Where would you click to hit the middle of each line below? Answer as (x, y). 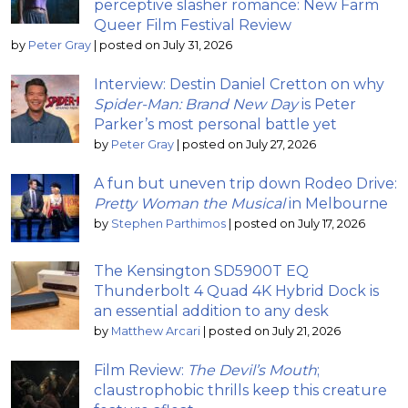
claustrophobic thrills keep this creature (240, 390)
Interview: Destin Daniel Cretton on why (239, 84)
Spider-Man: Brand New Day (196, 104)
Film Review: (141, 370)
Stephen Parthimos (168, 223)
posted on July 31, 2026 (166, 45)
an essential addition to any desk (211, 311)
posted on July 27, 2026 (249, 144)
